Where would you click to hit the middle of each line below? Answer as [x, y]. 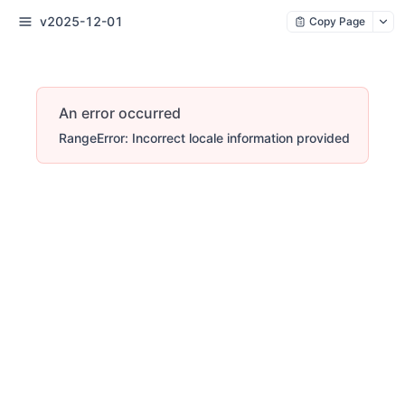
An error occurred [120, 113]
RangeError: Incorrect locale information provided [204, 138]
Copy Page [337, 21]
